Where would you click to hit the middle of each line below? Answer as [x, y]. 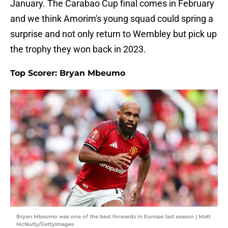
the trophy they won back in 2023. [78, 49]
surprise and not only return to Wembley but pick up [113, 34]
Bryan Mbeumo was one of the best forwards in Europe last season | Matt [113, 217]
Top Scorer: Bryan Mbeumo [68, 73]
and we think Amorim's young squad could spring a [112, 19]
